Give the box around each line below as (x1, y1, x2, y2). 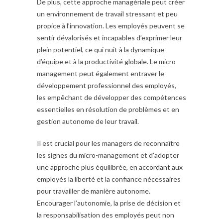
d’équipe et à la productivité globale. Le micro (37, 57, 176, 66)
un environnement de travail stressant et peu (37, 9, 178, 18)
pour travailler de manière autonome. (37, 186, 150, 195)
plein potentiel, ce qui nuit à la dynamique (37, 45, 164, 54)
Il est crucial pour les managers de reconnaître (37, 138, 180, 147)
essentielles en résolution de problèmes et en (37, 105, 179, 113)
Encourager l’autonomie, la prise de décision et (37, 198, 181, 207)
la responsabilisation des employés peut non (37, 210, 174, 219)
